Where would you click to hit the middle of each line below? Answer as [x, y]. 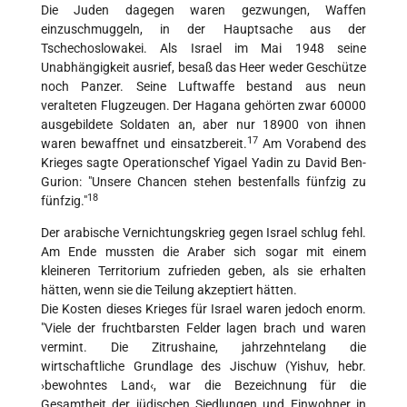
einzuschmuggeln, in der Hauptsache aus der [203, 30]
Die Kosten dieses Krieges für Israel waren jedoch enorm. [203, 309]
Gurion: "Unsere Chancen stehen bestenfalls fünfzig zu [203, 182]
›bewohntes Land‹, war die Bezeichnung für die [203, 386]
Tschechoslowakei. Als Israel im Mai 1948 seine [203, 49]
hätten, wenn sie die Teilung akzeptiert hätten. [169, 290]
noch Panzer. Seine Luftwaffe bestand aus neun [203, 87]
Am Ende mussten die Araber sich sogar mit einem [203, 252]
